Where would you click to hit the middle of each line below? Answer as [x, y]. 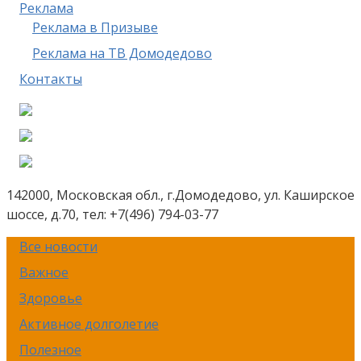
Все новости [58, 247]
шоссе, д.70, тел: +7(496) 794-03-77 [112, 214]
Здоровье [51, 298]
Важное [44, 272]
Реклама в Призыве [95, 27]
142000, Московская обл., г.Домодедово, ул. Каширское [180, 195]
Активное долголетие [89, 324]
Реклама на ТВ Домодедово [122, 53]
